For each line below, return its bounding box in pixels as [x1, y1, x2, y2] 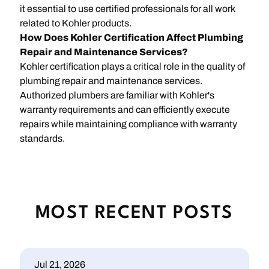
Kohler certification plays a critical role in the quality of [20, 61, 246, 71]
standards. [20, 133, 65, 144]
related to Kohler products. [20, 17, 132, 28]
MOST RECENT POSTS [35, 205, 234, 223]
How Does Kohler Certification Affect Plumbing [20, 32, 244, 43]
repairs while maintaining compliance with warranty [20, 118, 238, 129]
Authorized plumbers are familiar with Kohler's [20, 89, 215, 100]
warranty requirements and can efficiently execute [20, 104, 231, 115]
